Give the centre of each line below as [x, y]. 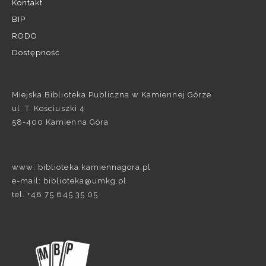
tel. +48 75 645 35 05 [55, 195]
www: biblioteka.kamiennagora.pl [82, 167]
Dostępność [36, 53]
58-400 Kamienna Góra [60, 122]
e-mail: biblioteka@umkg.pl [69, 181]
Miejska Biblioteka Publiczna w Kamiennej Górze [112, 95]
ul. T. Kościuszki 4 [48, 109]
